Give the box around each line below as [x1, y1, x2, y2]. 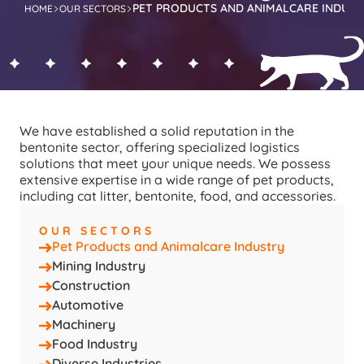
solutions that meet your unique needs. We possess [19, 155, 331, 172]
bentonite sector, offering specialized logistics [19, 139, 300, 156]
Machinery [52, 316, 115, 333]
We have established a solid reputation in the [19, 123, 294, 140]
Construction [52, 277, 130, 294]
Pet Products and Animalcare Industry [52, 238, 284, 255]
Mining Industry [52, 258, 145, 275]
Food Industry [52, 336, 137, 353]
